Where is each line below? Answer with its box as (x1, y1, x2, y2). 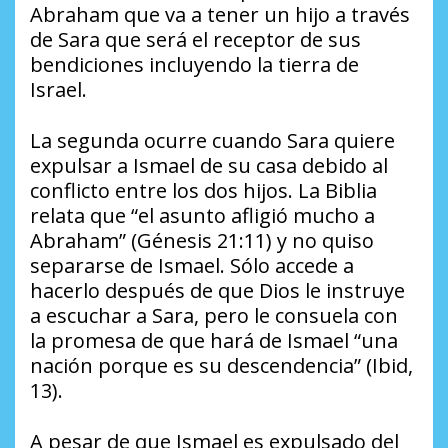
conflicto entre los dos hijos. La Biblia (30, 177, 377, 205)
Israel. (30, 76, 87, 104)
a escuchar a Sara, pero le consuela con (30, 302, 398, 330)
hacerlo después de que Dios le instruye (30, 277, 405, 305)
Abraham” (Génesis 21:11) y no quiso (30, 227, 374, 255)
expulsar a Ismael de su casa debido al (30, 152, 388, 180)
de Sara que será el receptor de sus (30, 26, 361, 54)
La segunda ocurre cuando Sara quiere (30, 127, 395, 155)
